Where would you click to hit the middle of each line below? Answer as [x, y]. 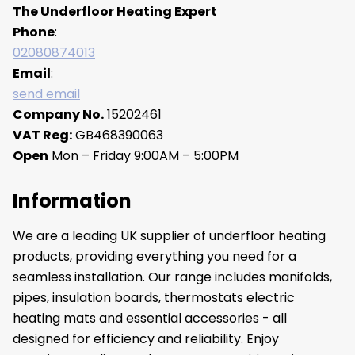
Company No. [58, 115]
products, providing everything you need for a [155, 257]
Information [72, 201]
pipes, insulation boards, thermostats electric [154, 298]
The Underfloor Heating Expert [115, 12]
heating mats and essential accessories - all [150, 319]
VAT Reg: [42, 136]
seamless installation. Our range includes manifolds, [172, 277]
